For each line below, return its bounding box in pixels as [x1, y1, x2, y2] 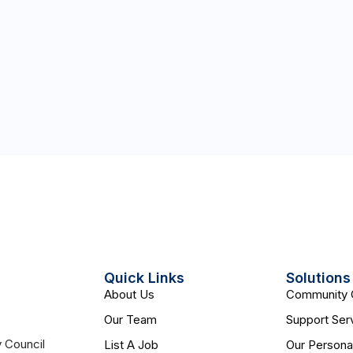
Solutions [285, 269, 351, 286]
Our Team [104, 311, 158, 327]
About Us [104, 286, 155, 302]
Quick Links [104, 269, 185, 286]
